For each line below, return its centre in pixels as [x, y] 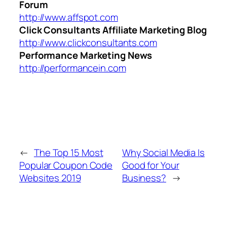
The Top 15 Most [68, 153]
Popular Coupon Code [66, 165]
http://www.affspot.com [69, 17]
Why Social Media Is [163, 153]
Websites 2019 [50, 178]
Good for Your [150, 165]
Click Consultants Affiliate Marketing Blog [113, 30]
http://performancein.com [73, 68]
